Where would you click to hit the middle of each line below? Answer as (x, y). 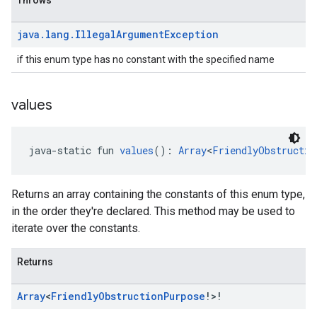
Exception (191, 34)
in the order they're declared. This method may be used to (153, 211)
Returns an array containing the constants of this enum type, (158, 194)
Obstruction (131, 296)
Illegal (96, 34)
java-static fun (74, 150)
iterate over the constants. (76, 228)
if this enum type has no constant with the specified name (146, 59)
